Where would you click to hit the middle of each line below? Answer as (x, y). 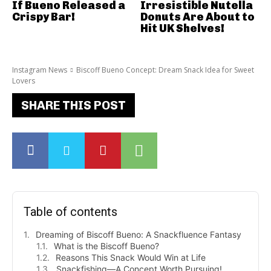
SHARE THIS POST (73, 105)
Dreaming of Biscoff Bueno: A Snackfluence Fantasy (139, 234)
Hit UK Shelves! (182, 28)
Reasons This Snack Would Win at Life (131, 257)
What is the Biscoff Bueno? (106, 246)
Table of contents (70, 211)
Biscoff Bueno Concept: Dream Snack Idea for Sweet (165, 70)
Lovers (24, 80)
